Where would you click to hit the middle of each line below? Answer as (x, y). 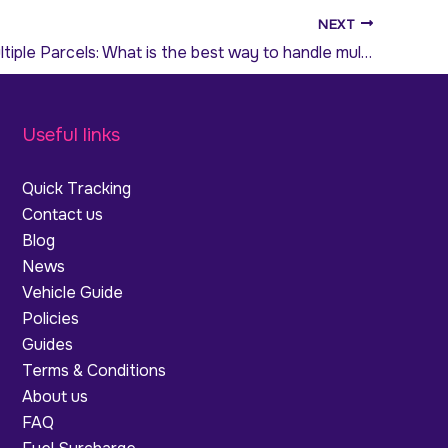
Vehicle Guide (72, 293)
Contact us (62, 215)
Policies (50, 319)
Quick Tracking (76, 189)
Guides (47, 345)
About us (54, 397)
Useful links (70, 135)
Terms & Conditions (93, 371)
